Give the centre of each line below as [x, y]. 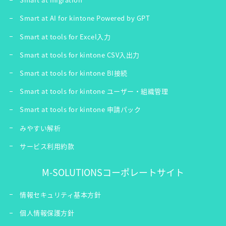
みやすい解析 [40, 128]
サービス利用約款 [47, 146]
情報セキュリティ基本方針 [60, 194]
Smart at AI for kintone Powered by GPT [85, 18]
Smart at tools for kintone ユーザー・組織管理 [94, 91]
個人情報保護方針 [47, 213]
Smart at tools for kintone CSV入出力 [80, 54]
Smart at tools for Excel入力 [65, 36]
